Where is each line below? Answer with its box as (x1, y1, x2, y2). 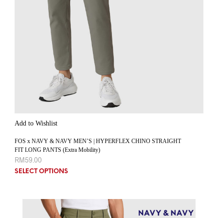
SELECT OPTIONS (15, 168, 68, 175)
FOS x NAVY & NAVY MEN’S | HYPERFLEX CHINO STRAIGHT (15, 138, 181, 145)
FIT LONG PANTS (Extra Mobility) (15, 146, 100, 154)
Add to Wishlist (15, 120, 57, 127)
